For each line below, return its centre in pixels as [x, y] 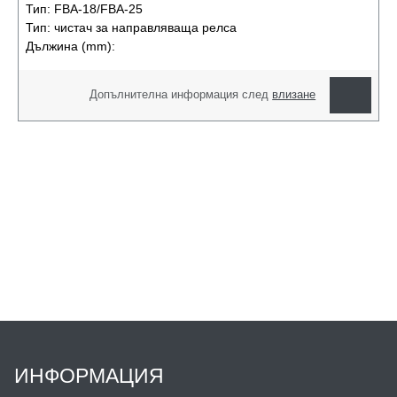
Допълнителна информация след [181, 95]
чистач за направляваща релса [145, 27]
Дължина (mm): [70, 46]
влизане [294, 95]
